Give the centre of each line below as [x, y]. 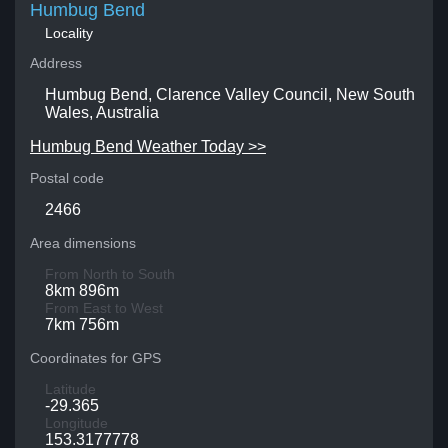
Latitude [70, 389]
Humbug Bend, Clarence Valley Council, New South [230, 94]
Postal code [67, 178]
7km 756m [82, 324]
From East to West [104, 308]
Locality [69, 33]
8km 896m [82, 290]
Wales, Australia [102, 112]
